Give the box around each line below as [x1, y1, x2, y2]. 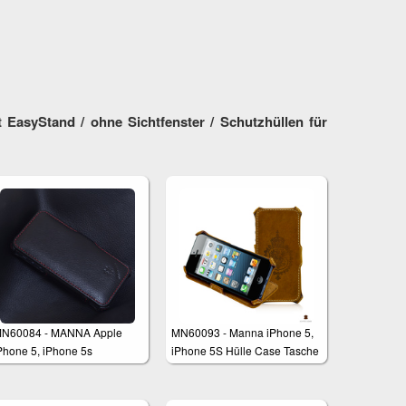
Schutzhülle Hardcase [171, 361, 281, 377]
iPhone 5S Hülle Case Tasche [171, 343, 320, 359]
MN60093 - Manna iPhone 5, [171, 324, 314, 341]
